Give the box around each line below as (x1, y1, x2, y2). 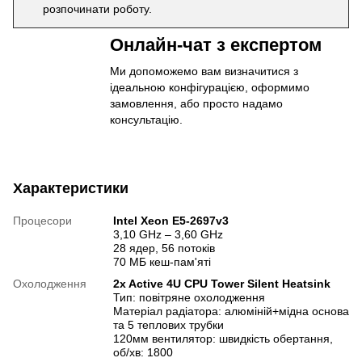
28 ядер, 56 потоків (113, 242, 215, 255)
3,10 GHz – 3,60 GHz (113, 228, 223, 241)
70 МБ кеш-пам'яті (113, 255, 211, 268)
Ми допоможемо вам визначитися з (110, 65, 298, 78)
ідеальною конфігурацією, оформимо (110, 81, 309, 94)
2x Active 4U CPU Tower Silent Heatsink (113, 277, 330, 290)
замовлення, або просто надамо (110, 97, 283, 110)
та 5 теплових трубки (113, 318, 224, 331)
